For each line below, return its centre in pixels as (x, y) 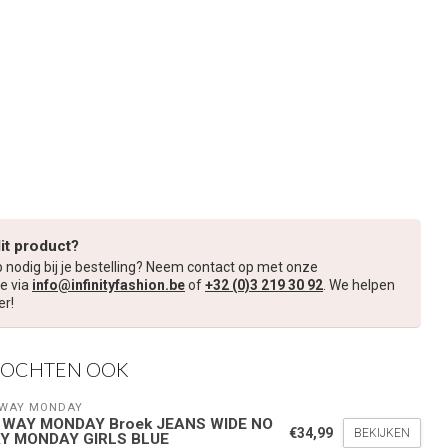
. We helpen (359, 284)
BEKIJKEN (382, 433)
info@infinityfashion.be (108, 284)
